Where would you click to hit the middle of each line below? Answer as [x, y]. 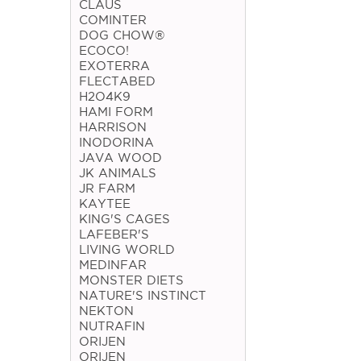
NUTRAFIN [112, 326]
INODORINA [116, 143]
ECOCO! [104, 51]
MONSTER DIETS [131, 280]
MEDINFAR [113, 265]
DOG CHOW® [122, 35]
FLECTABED [117, 81]
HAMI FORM [116, 112]
